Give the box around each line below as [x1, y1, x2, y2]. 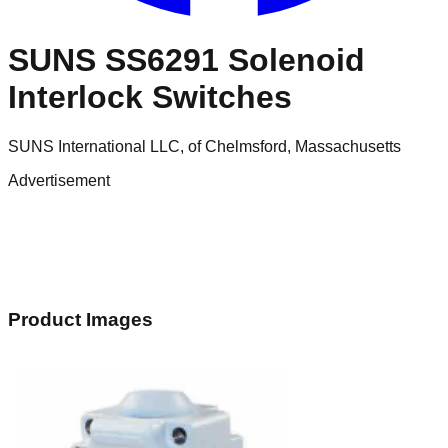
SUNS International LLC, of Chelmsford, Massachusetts [8, 137, 401, 155]
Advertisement [8, 171, 110, 189]
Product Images [8, 308, 153, 330]
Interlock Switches [8, 79, 292, 116]
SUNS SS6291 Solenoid [8, 42, 365, 79]
